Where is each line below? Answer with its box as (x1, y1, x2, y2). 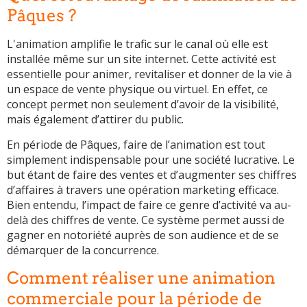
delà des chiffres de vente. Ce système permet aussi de (7, 212, 284, 228)
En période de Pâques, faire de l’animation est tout (7, 136, 265, 152)
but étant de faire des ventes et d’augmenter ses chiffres (7, 167, 297, 182)
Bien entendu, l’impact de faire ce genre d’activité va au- (7, 197, 291, 212)
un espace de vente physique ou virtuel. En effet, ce (7, 81, 268, 97)
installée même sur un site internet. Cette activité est (7, 51, 276, 66)
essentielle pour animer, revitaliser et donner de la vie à (7, 66, 292, 82)
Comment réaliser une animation (7, 267, 275, 288)
